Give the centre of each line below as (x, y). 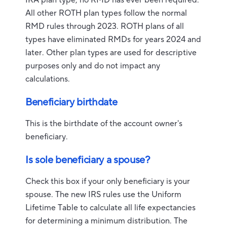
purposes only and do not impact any (93, 66)
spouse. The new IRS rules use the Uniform (103, 195)
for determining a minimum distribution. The (106, 221)
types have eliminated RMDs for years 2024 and (113, 40)
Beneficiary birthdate (71, 102)
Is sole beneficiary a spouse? (88, 160)
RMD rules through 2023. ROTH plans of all (105, 26)
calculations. (48, 79)
